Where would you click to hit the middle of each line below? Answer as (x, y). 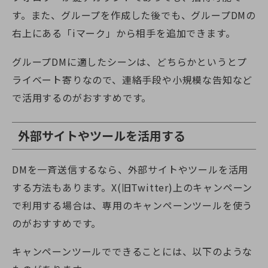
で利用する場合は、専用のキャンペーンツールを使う (133, 205)
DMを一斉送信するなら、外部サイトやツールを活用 (130, 169)
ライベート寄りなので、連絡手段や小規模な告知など (133, 79)
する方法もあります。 (62, 187)
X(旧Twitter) (142, 187)
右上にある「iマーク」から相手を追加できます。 (124, 33)
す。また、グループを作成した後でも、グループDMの (134, 15)
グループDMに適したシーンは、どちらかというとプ (130, 61)
